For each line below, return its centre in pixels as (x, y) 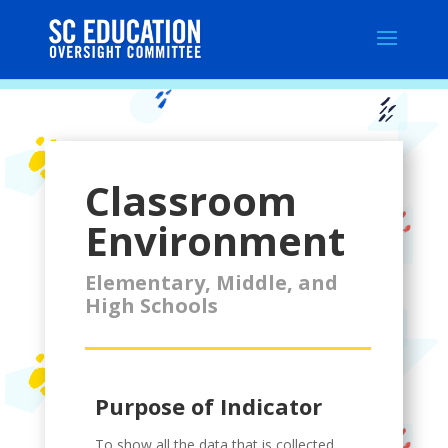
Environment (214, 240)
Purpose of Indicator (208, 406)
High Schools (151, 305)
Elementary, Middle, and (211, 282)
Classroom (190, 200)
